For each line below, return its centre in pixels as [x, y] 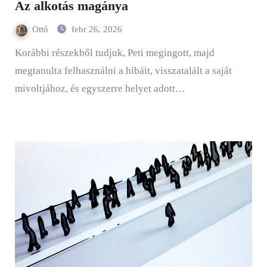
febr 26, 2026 [97, 30]
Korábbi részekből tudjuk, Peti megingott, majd [18, 53]
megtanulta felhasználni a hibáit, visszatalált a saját [123, 71]
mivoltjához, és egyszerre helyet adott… [100, 89]
